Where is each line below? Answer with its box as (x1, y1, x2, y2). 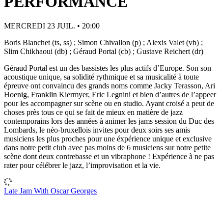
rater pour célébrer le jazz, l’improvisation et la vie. (4, 161, 163, 169)
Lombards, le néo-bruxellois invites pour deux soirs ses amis (4, 125, 190, 134)
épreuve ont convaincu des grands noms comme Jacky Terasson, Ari (4, 81, 215, 90)
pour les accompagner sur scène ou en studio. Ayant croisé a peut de (4, 99, 214, 108)
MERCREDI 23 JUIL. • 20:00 (4, 21, 100, 30)
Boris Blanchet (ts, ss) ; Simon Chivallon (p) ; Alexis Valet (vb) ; (4, 38, 203, 47)
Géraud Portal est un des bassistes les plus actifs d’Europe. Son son (4, 63, 211, 72)
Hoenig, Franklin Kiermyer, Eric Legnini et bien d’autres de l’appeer (4, 90, 216, 99)
